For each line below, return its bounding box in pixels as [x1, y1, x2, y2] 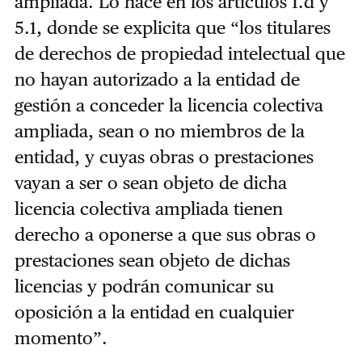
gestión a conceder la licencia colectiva [14, 94, 323, 116]
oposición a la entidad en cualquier [14, 301, 294, 322]
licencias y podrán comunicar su [14, 275, 274, 297]
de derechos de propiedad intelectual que [14, 42, 345, 64]
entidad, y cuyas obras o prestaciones [14, 145, 314, 167]
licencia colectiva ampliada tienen [14, 197, 283, 219]
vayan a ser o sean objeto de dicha [14, 171, 287, 193]
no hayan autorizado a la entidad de [14, 68, 300, 90]
